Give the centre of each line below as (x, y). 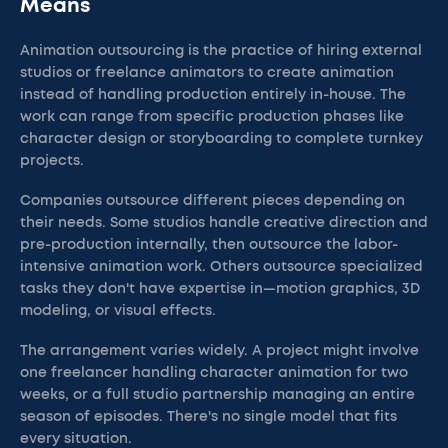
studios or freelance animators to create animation (207, 73)
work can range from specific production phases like (212, 117)
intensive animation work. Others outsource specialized (221, 267)
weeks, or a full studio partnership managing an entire (217, 395)
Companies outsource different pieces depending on (212, 201)
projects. (52, 161)
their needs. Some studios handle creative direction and (224, 223)
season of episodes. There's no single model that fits (208, 417)
